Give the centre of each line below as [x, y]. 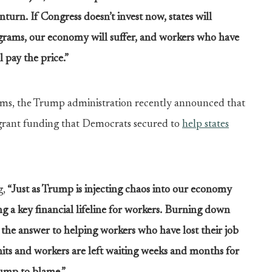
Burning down [197, 211]
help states [206, 124]
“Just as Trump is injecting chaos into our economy [119, 190]
